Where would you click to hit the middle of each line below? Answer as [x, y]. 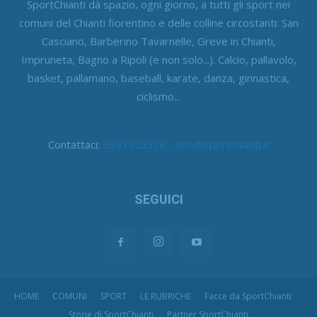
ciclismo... [158, 97]
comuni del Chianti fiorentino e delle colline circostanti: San [158, 23]
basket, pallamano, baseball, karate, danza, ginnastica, [158, 78]
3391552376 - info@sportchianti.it [186, 145]
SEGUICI [158, 200]
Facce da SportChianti [248, 296]
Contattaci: [75, 145]
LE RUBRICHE [166, 296]
